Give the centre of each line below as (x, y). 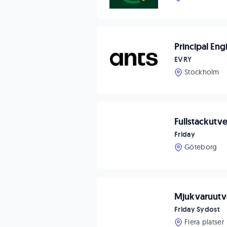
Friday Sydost (197, 209)
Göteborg (201, 147)
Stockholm (202, 72)
